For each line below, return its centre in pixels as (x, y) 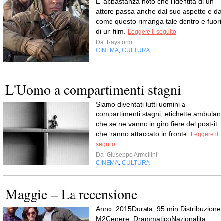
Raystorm (119, 42)
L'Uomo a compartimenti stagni (93, 89)
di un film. (112, 31)
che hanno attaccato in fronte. (143, 133)
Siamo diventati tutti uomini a (141, 104)
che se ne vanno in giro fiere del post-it (156, 124)
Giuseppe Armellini (131, 155)
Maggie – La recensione (71, 194)
